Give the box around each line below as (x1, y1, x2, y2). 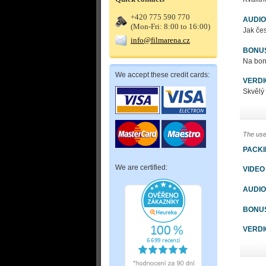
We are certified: (115, 163, 167, 172)
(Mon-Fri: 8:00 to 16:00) (131, 22, 210, 31)
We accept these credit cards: (115, 71, 210, 79)
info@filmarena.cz (131, 36, 190, 45)
